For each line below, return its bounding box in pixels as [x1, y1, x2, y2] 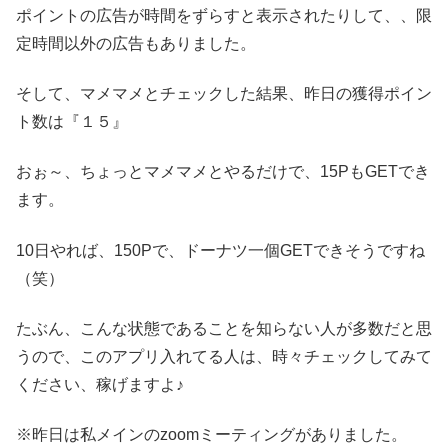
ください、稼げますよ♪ [16, 376, 184, 394]
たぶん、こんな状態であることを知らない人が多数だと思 [16, 320, 432, 338]
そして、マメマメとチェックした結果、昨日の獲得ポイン [16, 84, 432, 102]
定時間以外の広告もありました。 [16, 34, 256, 52]
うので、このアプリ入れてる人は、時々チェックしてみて [16, 348, 432, 366]
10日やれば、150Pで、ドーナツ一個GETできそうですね [16, 241, 425, 259]
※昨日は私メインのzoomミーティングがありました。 [16, 426, 407, 444]
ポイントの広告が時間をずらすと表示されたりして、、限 [16, 6, 432, 24]
